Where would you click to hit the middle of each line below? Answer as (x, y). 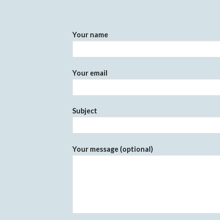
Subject (85, 111)
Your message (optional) (113, 149)
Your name (90, 34)
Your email (90, 73)
